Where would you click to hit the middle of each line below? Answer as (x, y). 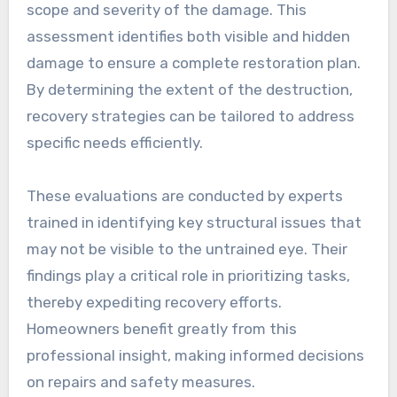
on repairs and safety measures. (140, 382)
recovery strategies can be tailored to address (190, 117)
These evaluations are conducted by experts (184, 196)
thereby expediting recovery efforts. (154, 303)
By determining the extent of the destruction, (189, 90)
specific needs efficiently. (114, 143)
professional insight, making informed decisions (195, 356)
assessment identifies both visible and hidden (188, 37)
